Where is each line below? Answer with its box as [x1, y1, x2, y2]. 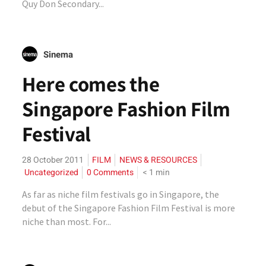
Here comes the [22, 70, 160, 97]
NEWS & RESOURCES [119, 154, 198, 166]
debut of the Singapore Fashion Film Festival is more [22, 202, 236, 214]
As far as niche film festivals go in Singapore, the [22, 188, 220, 200]
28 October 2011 [22, 154, 84, 166]
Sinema [43, 48, 74, 61]
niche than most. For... [22, 216, 112, 227]
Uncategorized [24, 166, 79, 179]
